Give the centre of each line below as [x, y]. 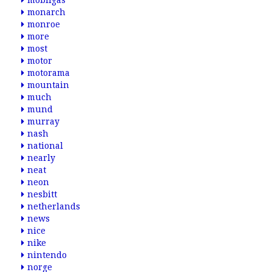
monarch [46, 12]
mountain [48, 85]
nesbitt [42, 194]
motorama [49, 73]
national [45, 146]
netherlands [54, 206]
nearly [41, 158]
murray [43, 121]
